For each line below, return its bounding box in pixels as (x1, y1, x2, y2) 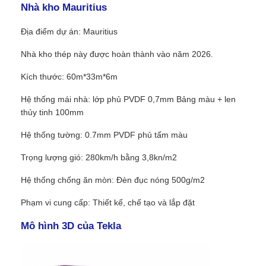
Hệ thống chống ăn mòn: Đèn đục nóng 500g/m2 (21, 175, 205, 185)
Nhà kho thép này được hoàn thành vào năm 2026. (21, 49, 214, 59)
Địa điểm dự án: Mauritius (21, 27, 118, 37)
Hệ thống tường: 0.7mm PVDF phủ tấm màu (21, 130, 188, 140)
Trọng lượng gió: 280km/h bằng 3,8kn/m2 (21, 153, 178, 163)
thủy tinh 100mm (21, 107, 84, 118)
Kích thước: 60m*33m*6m (21, 72, 118, 82)
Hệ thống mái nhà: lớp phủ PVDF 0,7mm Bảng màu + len (21, 94, 236, 104)
